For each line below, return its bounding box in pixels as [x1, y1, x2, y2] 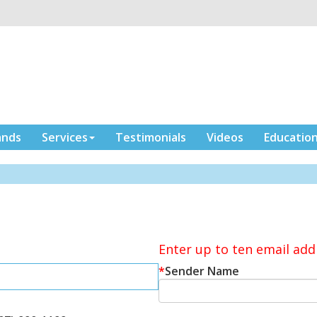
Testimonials [115, 129, 186, 145]
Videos [207, 129, 243, 145]
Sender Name [165, 263, 239, 279]
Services [42, 129, 88, 145]
